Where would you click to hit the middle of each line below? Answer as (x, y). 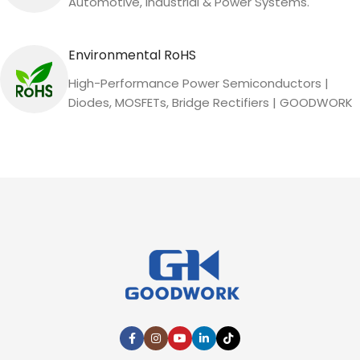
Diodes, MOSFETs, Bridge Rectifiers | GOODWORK (211, 102)
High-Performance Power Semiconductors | (198, 83)
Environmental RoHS (132, 55)
